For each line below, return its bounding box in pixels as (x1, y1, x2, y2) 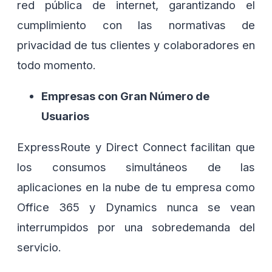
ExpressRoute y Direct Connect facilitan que (17, 140, 255, 154)
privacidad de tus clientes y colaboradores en (17, 38, 255, 52)
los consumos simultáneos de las (17, 160, 255, 174)
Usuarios (41, 109, 89, 123)
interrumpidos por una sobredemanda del (17, 220, 255, 234)
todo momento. (17, 58, 96, 72)
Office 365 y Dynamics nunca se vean (17, 200, 255, 214)
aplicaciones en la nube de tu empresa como (17, 180, 255, 194)
